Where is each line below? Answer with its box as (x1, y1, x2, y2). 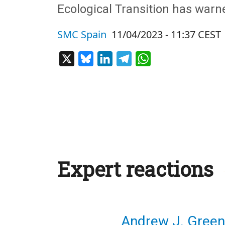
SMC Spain (57, 28, 106, 41)
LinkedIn (113, 52, 145, 63)
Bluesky (93, 52, 123, 63)
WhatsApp (151, 52, 190, 63)
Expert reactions (57, 155, 213, 182)
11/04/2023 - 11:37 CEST (111, 28, 221, 41)
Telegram (132, 52, 167, 63)
